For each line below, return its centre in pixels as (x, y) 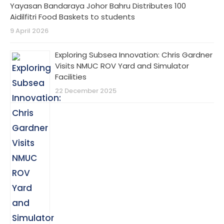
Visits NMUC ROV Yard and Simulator (122, 65)
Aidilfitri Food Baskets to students (72, 16)
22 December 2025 (86, 90)
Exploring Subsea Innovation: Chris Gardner (134, 54)
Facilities (71, 76)
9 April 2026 (29, 30)
